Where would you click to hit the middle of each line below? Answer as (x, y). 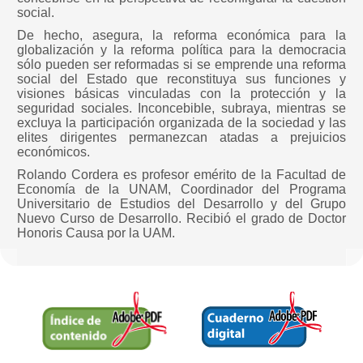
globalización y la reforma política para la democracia (181, 50)
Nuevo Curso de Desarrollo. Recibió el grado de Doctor (181, 218)
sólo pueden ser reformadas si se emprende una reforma (181, 64)
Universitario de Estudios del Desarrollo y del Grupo (181, 204)
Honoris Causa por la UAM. (96, 233)
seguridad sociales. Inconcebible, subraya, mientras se (181, 108)
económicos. (53, 152)
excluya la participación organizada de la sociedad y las (181, 123)
